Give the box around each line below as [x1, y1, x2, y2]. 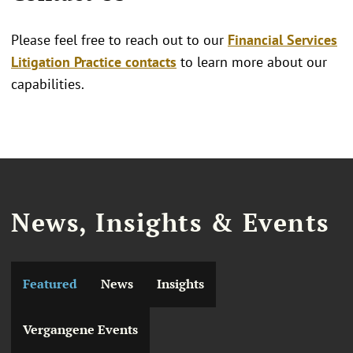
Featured [23, 275, 77, 292]
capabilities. [11, 74, 84, 93]
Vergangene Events [23, 321, 138, 338]
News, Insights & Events [11, 206, 329, 240]
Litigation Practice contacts [11, 52, 176, 71]
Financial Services [228, 30, 337, 49]
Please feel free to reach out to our [11, 30, 228, 49]
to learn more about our [176, 52, 327, 71]
